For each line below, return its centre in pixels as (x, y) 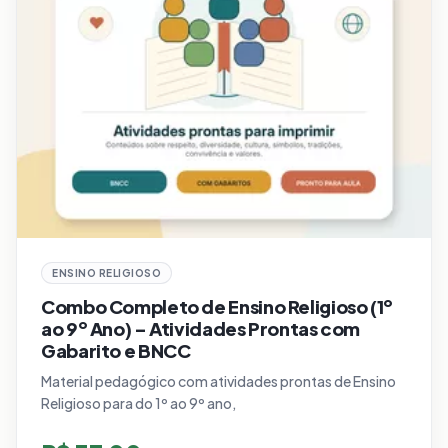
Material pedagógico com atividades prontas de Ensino (218, 381)
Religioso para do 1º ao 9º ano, (138, 403)
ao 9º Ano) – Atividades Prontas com (201, 329)
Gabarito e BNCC (116, 351)
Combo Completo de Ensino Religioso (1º (217, 307)
